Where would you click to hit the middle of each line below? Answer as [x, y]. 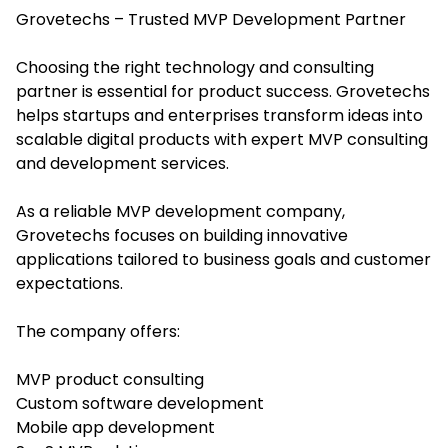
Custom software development [140, 403]
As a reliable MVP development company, [180, 211]
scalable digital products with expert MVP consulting [222, 139]
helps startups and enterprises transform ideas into [219, 115]
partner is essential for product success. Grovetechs [223, 91]
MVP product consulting [110, 379]
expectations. [69, 283]
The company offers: [98, 331]
